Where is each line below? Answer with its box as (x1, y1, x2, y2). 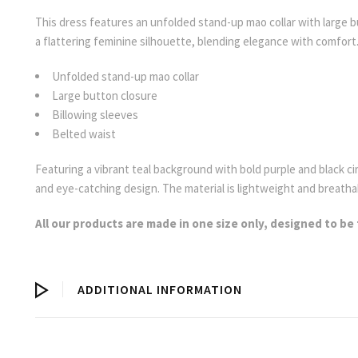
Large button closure (52, 87, 157, 103)
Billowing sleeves (52, 106, 138, 122)
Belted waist (52, 125, 116, 141)
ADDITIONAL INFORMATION (78, 280, 242, 297)
